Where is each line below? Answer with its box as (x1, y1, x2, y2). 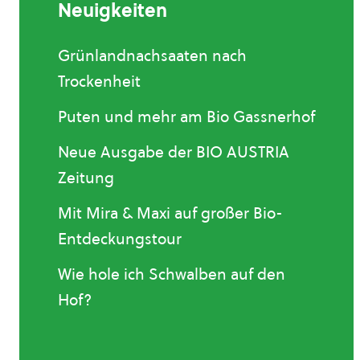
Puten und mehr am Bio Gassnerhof (58, 105, 315, 127)
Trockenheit (58, 70, 141, 92)
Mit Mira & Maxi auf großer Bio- (58, 202, 283, 223)
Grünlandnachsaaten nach (58, 44, 247, 66)
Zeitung (58, 166, 114, 188)
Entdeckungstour (58, 227, 182, 249)
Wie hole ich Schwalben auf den (58, 263, 285, 284)
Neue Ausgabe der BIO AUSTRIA (58, 141, 289, 162)
